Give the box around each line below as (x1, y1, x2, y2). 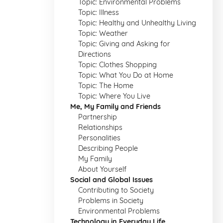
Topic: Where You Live (78, 92, 150, 101)
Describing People (78, 144, 138, 153)
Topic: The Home (78, 81, 133, 90)
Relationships (78, 123, 122, 132)
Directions (78, 50, 111, 59)
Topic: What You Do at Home (78, 71, 173, 80)
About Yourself (78, 165, 126, 174)
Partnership (78, 112, 117, 121)
